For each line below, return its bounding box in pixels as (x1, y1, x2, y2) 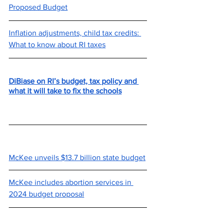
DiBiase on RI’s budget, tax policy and (9, 77, 139, 85)
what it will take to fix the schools (9, 87, 122, 95)
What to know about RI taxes (9, 40, 106, 49)
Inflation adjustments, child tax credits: (9, 29, 141, 37)
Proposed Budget (9, 3, 68, 11)
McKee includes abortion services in (9, 178, 133, 186)
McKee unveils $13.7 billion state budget (9, 153, 145, 162)
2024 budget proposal (9, 190, 84, 198)
